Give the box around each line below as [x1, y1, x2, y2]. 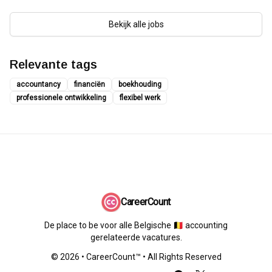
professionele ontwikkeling [16, 93, 106, 102]
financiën [74, 80, 105, 89]
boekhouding [118, 80, 161, 89]
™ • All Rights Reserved [135, 252, 222, 262]
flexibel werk [120, 93, 160, 102]
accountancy [16, 80, 61, 89]
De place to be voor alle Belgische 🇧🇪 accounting [44, 220, 228, 230]
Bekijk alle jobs [108, 19, 164, 29]
